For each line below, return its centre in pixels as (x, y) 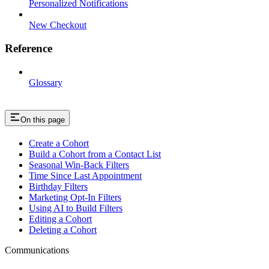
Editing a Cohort (60, 219)
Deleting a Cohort (63, 229)
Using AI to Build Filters (76, 208)
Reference (29, 49)
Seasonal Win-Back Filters (79, 165)
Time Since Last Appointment (85, 175)
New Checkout (58, 25)
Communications (37, 250)
